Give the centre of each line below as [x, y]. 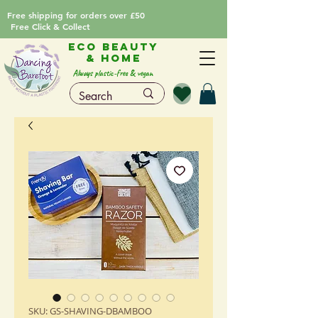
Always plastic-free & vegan [113, 73]
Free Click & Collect [50, 26]
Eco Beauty [114, 46]
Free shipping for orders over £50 [76, 15]
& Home [114, 58]
